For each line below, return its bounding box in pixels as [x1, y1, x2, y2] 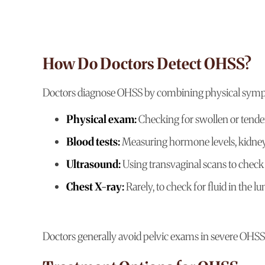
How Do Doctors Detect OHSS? [43, 54, 251, 74]
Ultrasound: [66, 157, 121, 172]
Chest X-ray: [66, 180, 124, 194]
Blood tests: [66, 135, 120, 149]
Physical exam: [66, 112, 137, 127]
